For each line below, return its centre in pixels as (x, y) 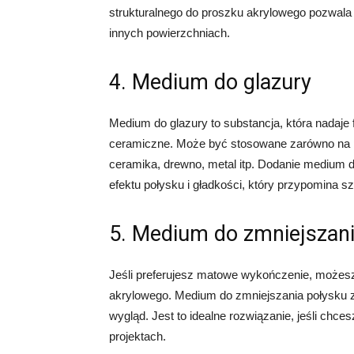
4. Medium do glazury (210, 82)
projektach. (137, 336)
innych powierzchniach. (169, 33)
